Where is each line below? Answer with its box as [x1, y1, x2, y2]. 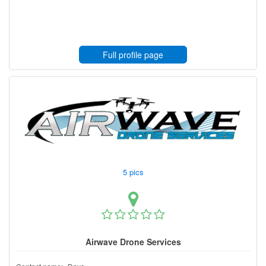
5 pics [120, 166, 148, 178]
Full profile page [103, 48, 163, 61]
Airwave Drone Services [85, 235, 181, 248]
